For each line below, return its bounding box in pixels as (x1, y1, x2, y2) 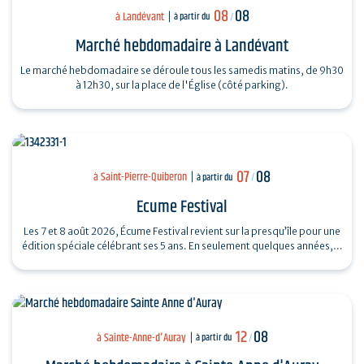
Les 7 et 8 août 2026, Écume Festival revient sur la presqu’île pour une (24, 224, 340, 237)
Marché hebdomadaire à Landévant (76, 33, 288, 60)
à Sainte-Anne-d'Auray (96, 328, 186, 347)
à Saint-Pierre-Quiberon (93, 168, 187, 187)
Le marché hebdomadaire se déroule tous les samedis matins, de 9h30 (20, 64, 344, 77)
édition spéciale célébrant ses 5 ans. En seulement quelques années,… (21, 239, 343, 252)
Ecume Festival (136, 193, 227, 220)
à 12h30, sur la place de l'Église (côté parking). (76, 79, 288, 92)
